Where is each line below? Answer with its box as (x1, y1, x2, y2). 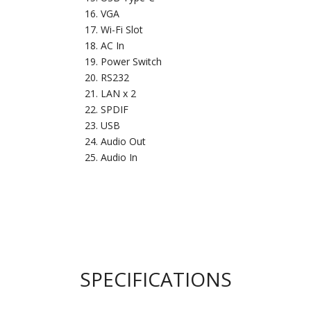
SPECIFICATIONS (79, 265, 232, 292)
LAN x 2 (100, 86, 136, 100)
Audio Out (100, 134, 146, 148)
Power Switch (100, 54, 162, 68)
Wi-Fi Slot (100, 22, 143, 36)
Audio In (100, 150, 137, 164)
